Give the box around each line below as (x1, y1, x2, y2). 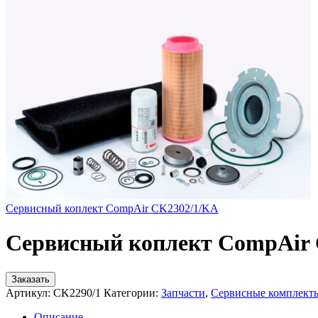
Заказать (11, 273, 50, 285)
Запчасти (161, 286, 205, 299)
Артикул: (6, 286, 53, 299)
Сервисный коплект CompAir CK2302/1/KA (6, 202, 219, 214)
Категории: (104, 286, 158, 299)
